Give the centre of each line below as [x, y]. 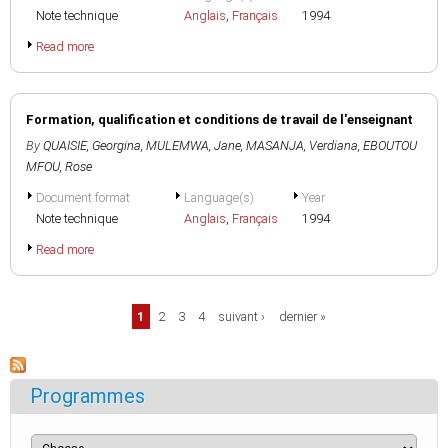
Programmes [87, 396]
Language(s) [219, 197]
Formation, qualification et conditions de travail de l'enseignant [219, 119]
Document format [83, 197]
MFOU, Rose [59, 166]
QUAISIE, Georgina [92, 145]
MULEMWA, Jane [193, 145]
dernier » [302, 316]
